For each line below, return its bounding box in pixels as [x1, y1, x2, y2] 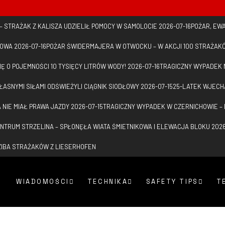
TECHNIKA [87, 177, 128, 186]
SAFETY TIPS [146, 177, 198, 186]
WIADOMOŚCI [16, 177, 69, 186]
